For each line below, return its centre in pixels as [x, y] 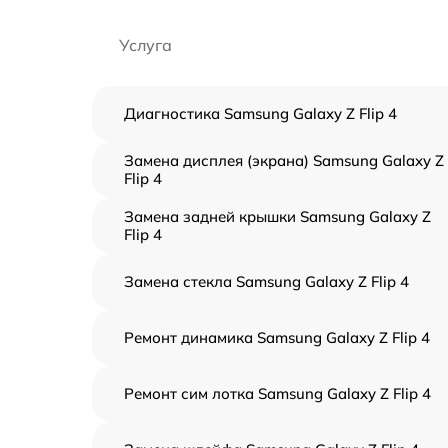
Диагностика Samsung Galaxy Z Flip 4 [260, 114]
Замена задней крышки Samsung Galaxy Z [277, 217]
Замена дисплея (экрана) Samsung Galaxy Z [284, 161]
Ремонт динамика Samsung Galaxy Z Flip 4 [277, 338]
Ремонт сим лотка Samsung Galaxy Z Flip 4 [277, 394]
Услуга [145, 45]
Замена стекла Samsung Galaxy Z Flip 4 [266, 282]
